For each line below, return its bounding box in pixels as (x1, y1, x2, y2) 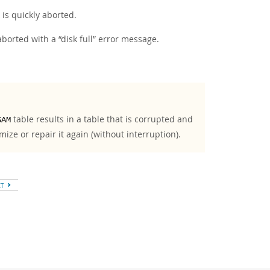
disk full (61, 33, 93, 45)
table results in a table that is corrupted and (11, 113, 193, 125)
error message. (96, 33, 159, 45)
